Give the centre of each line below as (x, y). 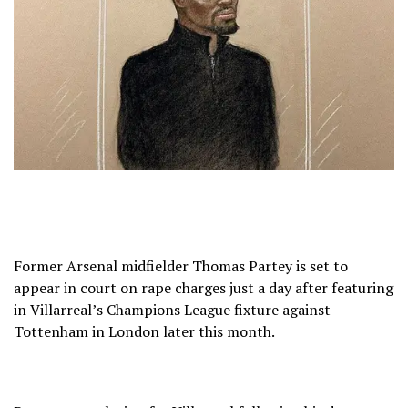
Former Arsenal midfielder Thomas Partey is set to (181, 265)
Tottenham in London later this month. (144, 331)
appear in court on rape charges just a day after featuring (204, 287)
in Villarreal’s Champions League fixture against (172, 309)
